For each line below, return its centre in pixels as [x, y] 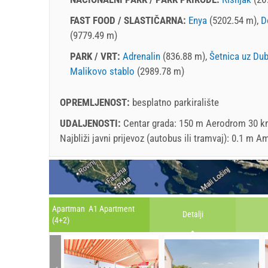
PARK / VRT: [96, 56]
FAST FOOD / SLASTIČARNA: [129, 20]
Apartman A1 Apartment [93, 209]
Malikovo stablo [102, 71]
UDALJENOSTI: [92, 123]
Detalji [193, 214]
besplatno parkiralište [176, 102]
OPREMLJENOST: [96, 102]
